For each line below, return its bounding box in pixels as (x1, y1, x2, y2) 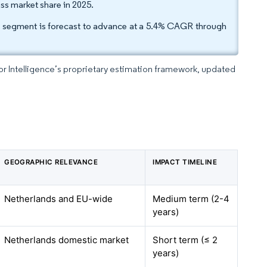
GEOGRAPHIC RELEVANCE (4, 158, 98, 166)
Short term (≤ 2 (153, 234, 218, 246)
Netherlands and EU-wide (4, 193, 113, 204)
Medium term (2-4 (153, 193, 230, 204)
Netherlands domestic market (4, 234, 129, 246)
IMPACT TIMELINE (153, 158, 218, 166)
